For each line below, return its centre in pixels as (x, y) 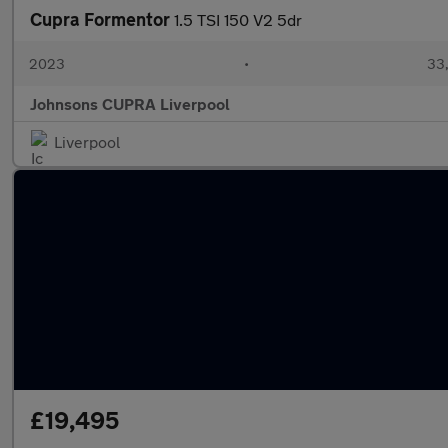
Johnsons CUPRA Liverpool (130, 103)
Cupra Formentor (102, 19)
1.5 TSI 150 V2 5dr (238, 19)
